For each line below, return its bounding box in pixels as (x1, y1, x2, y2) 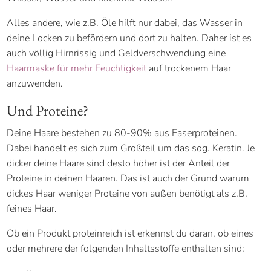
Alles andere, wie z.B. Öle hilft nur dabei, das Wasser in (7, 16, 243, 30)
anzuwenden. (7, 76, 64, 90)
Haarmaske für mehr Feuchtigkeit (7, 61, 147, 75)
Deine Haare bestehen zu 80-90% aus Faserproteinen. (7, 126, 238, 140)
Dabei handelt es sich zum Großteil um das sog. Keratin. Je (7, 141, 255, 155)
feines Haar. (7, 201, 57, 215)
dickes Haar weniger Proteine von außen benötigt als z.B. (7, 186, 248, 200)
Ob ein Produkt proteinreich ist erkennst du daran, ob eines (7, 226, 254, 240)
